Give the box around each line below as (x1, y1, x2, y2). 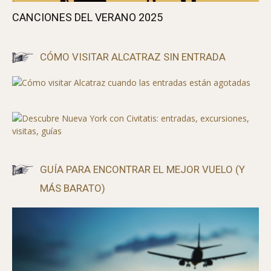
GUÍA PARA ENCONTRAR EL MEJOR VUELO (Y (40, 163, 245, 175)
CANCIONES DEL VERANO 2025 (12, 10, 163, 24)
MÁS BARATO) (40, 181, 105, 194)
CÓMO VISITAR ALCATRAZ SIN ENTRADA (40, 50, 226, 63)
